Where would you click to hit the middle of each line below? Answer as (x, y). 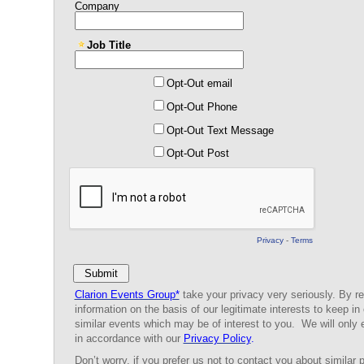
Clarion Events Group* (127, 295)
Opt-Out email (199, 83)
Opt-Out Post (197, 154)
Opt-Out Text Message (220, 130)
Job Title (108, 45)
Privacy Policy (217, 339)
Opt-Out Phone (201, 106)
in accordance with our (129, 339)
